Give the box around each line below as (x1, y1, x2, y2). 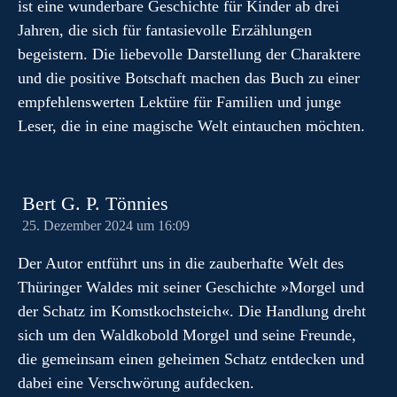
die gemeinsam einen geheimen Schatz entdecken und (18, 350, 364, 368)
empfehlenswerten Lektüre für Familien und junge (18, 93, 341, 111)
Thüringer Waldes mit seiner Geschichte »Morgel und (18, 278, 364, 296)
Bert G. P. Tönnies (22, 193, 168, 214)
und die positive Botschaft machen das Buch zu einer (18, 69, 360, 87)
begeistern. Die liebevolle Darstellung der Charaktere (18, 45, 361, 63)
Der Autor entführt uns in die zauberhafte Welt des (18, 254, 344, 272)
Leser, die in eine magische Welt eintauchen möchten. (18, 117, 365, 135)
